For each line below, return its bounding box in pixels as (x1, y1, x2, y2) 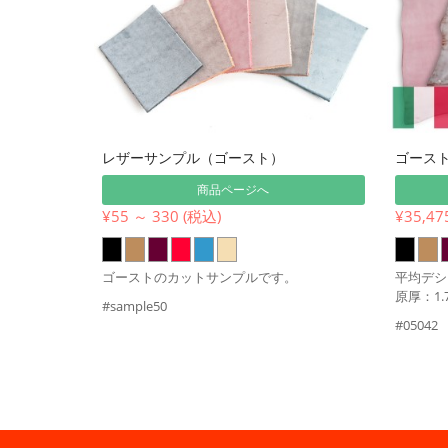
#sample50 (102, 296, 167, 315)
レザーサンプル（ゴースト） (102, 147, 284, 167)
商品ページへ (197, 180, 270, 198)
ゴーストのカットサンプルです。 (102, 267, 297, 286)
